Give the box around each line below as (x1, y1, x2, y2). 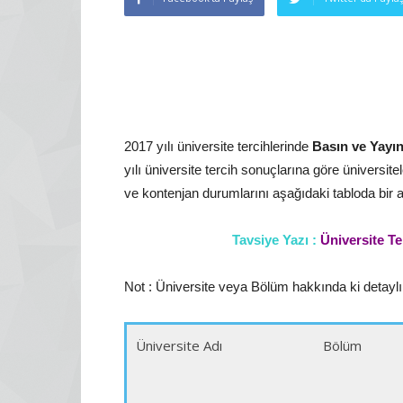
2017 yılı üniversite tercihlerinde (124, 139, 309, 154)
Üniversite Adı (136, 336, 222, 354)
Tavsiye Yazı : (231, 232, 317, 247)
